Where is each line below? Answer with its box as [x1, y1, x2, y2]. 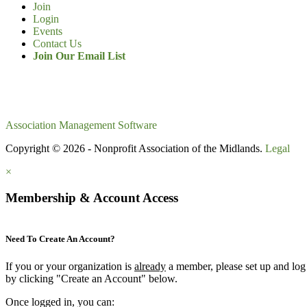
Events [33, 25, 62, 37]
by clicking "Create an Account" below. [5, 272, 177, 284]
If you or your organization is [5, 260, 134, 272]
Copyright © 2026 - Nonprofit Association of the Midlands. [5, 142, 265, 154]
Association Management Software [5, 119, 157, 131]
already [134, 260, 166, 272]
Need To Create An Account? [5, 234, 115, 245]
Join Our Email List [33, 49, 125, 62]
